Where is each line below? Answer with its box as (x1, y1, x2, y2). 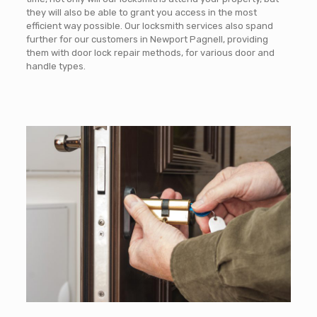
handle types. (25, 60, 86, 71)
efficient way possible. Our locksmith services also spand (25, 20, 273, 31)
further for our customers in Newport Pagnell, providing (25, 33, 268, 45)
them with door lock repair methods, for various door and (25, 47, 275, 58)
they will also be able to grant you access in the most (25, 6, 257, 18)
